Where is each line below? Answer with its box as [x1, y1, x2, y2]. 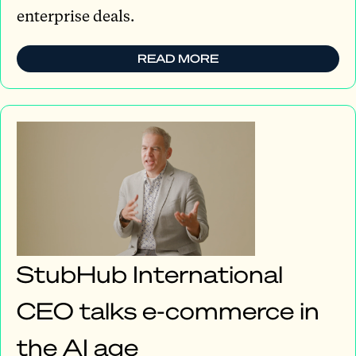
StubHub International [17, 258, 283, 288]
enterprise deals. [17, 5, 134, 25]
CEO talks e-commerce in [17, 295, 319, 325]
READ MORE [137, 51, 219, 66]
